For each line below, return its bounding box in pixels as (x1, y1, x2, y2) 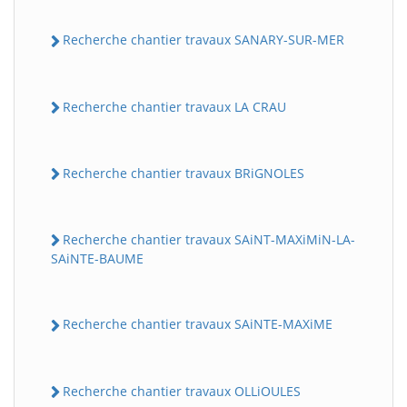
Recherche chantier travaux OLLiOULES (63, 382, 301, 400)
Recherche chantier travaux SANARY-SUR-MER (63, 31, 344, 49)
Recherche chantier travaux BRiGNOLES (63, 164, 304, 182)
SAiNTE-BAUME (51, 250, 144, 268)
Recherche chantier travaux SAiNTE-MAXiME (63, 315, 333, 333)
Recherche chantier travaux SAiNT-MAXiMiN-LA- (63, 231, 355, 248)
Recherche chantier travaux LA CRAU (63, 97, 286, 115)
